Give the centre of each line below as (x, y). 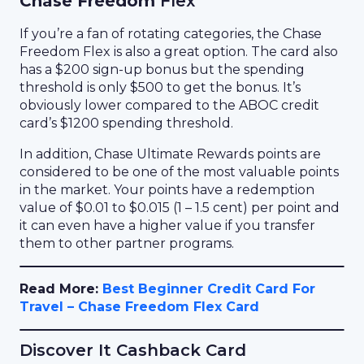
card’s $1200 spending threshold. (126, 123)
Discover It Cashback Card (133, 350)
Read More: (61, 289)
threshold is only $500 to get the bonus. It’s (160, 87)
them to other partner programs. (127, 243)
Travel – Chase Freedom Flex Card (139, 307)
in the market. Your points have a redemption (167, 190)
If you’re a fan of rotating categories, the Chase (171, 34)
